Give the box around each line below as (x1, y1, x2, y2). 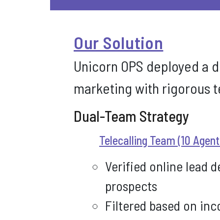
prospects (105, 177, 157, 194)
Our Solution (74, 32, 164, 53)
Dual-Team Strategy (74, 107, 189, 125)
